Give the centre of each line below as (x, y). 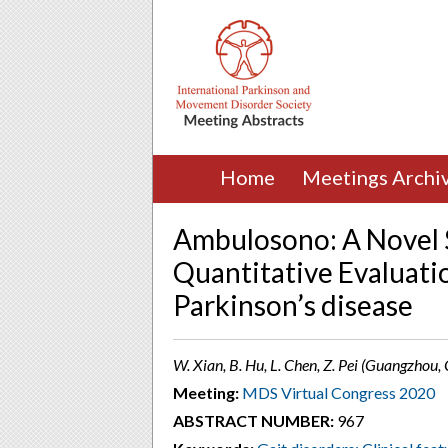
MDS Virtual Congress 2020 (338, 392)
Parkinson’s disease (293, 305)
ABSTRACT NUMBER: (253, 420)
